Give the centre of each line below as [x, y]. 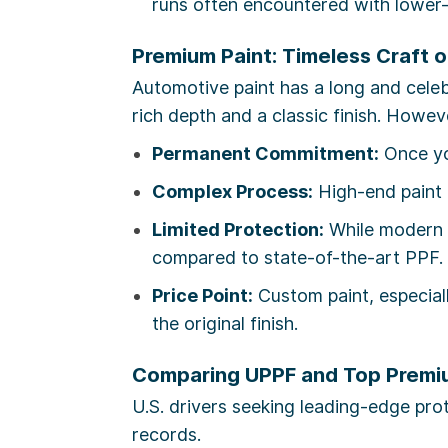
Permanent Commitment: [265, 154]
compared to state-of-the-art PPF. [297, 258]
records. [166, 435]
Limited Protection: [238, 230]
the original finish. [225, 324]
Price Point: [202, 296]
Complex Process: [232, 192]
